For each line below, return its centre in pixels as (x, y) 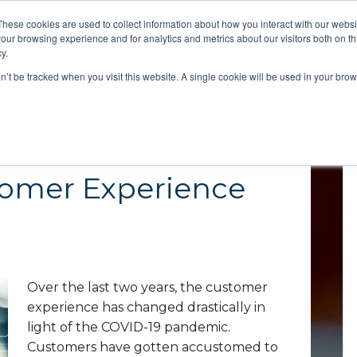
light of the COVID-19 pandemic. (129, 327)
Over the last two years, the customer (147, 287)
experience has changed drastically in (146, 307)
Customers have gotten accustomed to (153, 347)
